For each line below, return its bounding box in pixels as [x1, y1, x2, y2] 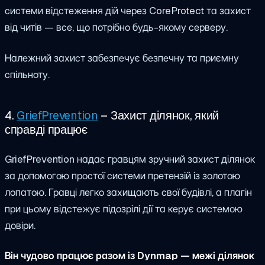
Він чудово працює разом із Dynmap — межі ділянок [5, 249, 254, 263]
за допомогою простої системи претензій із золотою [5, 169, 240, 182]
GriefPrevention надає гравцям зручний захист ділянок [5, 152, 255, 166]
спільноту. [5, 67, 50, 81]
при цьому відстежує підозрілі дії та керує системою [5, 202, 243, 215]
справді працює [5, 121, 88, 137]
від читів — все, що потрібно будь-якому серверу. [5, 20, 228, 34]
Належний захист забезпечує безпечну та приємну [5, 51, 239, 64]
